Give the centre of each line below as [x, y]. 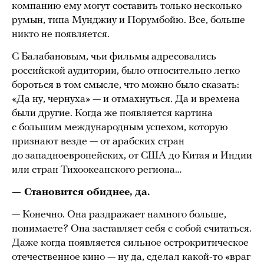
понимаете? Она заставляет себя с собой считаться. [132, 229]
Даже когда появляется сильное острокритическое [130, 243]
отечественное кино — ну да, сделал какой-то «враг [131, 257]
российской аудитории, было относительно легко [126, 71]
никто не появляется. [61, 34]
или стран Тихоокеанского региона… [97, 170]
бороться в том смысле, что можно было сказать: [126, 85]
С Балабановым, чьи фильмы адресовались [114, 57]
